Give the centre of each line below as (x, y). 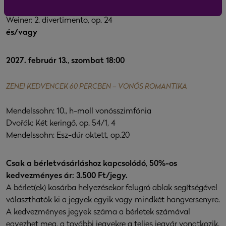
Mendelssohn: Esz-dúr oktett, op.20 (68, 136)
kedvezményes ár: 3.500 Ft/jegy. (67, 176)
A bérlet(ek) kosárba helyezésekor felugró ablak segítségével (112, 188)
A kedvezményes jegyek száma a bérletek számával (98, 213)
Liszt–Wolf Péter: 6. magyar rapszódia (73, 9)
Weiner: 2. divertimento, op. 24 (59, 21)
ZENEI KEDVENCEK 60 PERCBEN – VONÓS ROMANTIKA (97, 87)
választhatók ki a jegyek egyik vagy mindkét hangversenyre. (113, 201)
